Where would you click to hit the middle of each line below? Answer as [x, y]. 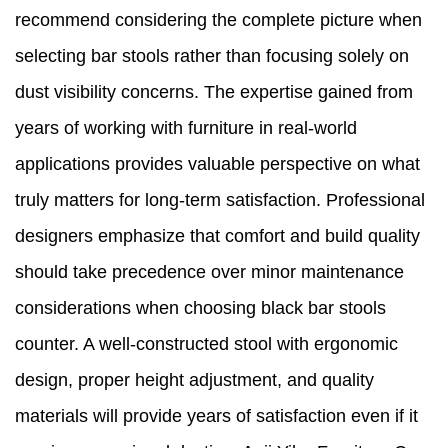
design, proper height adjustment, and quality [194, 380]
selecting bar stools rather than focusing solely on [212, 56]
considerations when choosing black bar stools [200, 308]
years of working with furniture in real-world [186, 128]
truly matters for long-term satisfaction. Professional [220, 200]
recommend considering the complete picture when [218, 20]
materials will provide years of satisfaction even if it [216, 416]
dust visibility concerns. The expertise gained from [214, 92]
